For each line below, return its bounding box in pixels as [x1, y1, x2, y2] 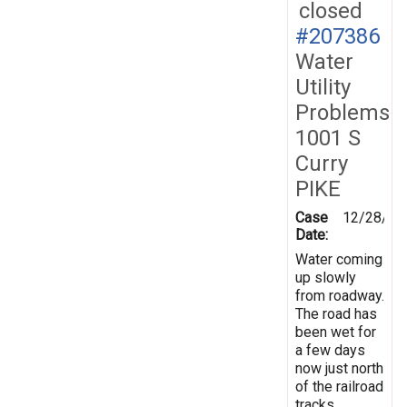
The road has [295, 304, 377, 323]
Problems [295, 99, 390, 125]
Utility [295, 74, 351, 100]
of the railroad [295, 377, 383, 395]
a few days [295, 341, 365, 359]
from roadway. [295, 286, 384, 304]
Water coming [295, 250, 382, 268]
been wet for [295, 323, 376, 341]
